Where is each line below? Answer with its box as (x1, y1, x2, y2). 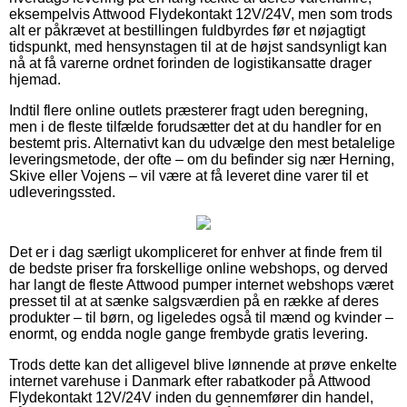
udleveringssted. (9, 184, 115, 200)
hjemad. (9, 71, 61, 87)
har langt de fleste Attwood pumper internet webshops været (9, 276, 393, 293)
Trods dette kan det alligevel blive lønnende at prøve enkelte (9, 356, 397, 372)
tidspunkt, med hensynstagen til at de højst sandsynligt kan (9, 38, 387, 55)
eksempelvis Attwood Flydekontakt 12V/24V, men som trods (9, 5, 392, 22)
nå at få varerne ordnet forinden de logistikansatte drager (9, 55, 372, 71)
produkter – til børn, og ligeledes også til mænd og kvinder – (9, 309, 393, 325)
